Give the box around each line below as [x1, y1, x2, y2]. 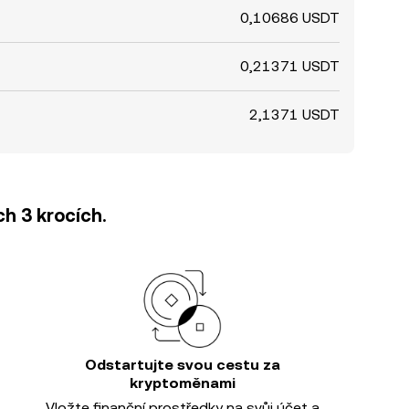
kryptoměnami [130, 374, 236, 392]
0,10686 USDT [240, 9, 340, 26]
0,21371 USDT [240, 58, 340, 75]
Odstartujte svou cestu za [85, 356, 280, 373]
